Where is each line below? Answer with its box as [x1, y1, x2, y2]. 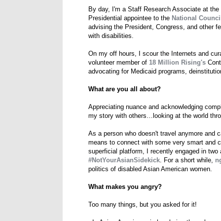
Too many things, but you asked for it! [88, 201, 197, 209]
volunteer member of [88, 59, 149, 67]
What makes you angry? [88, 183, 162, 191]
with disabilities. [88, 32, 134, 40]
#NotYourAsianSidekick [88, 156, 160, 164]
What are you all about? [88, 85, 161, 93]
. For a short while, [160, 156, 215, 164]
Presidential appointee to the [88, 14, 172, 22]
